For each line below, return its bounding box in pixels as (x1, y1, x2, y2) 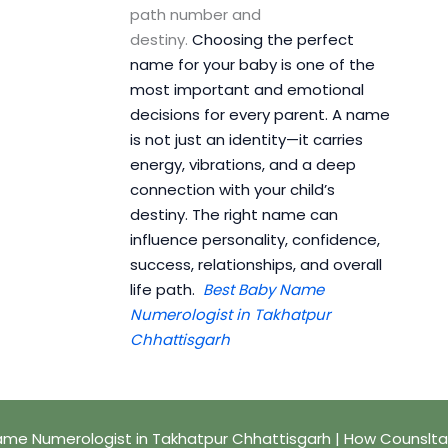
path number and (129, 4, 261, 26)
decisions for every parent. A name (129, 104, 390, 126)
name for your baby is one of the (129, 54, 375, 76)
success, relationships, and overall (129, 254, 382, 276)
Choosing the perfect (191, 29, 354, 51)
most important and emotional (129, 79, 364, 101)
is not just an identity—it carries (129, 129, 363, 151)
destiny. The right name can (129, 204, 338, 226)
